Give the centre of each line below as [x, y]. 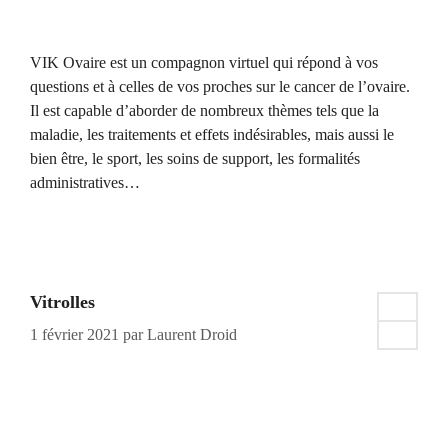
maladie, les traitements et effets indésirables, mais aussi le [212, 135]
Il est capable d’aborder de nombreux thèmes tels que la [204, 111]
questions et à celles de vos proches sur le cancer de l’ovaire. [220, 87]
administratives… [85, 183]
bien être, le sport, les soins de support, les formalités [195, 159]
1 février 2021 [74, 335]
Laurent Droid [192, 335]
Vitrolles [62, 302]
